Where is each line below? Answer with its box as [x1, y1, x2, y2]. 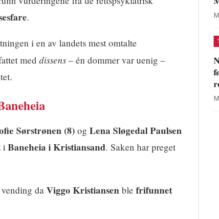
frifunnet [136, 183, 172, 197]
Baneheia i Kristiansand [8, 140, 106, 154]
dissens [39, 53, 66, 66]
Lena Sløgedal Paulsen [89, 124, 182, 138]
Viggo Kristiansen [46, 183, 119, 197]
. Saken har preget [106, 141, 175, 153]
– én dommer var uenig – [66, 54, 165, 66]
